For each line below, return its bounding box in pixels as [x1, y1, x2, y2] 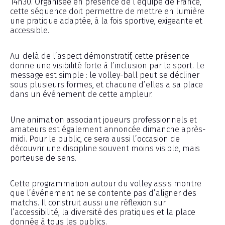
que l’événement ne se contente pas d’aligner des [10, 188, 196, 198]
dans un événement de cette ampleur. [10, 89, 153, 99]
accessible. [10, 25, 49, 35]
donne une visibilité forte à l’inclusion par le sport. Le [10, 60, 204, 70]
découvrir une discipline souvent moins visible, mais [10, 143, 200, 153]
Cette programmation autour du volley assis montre [10, 178, 201, 188]
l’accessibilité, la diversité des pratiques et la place [10, 207, 195, 217]
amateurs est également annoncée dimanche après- [10, 124, 205, 134]
